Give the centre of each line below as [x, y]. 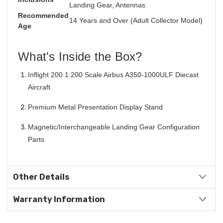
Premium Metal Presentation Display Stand [95, 107]
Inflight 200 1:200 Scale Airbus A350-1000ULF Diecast [113, 74]
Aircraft [39, 87]
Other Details [41, 177]
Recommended [43, 15]
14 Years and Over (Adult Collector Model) [136, 20]
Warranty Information [59, 199]
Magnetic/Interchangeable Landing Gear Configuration [114, 127]
